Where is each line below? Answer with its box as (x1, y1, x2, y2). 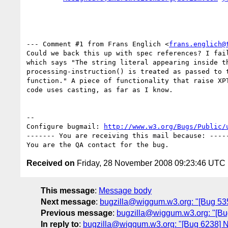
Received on (26, 158, 75, 167)
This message (41, 186, 95, 195)
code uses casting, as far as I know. (26, 85, 173, 94)
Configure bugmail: (26, 122, 104, 130)
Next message (41, 197, 96, 206)
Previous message (41, 208, 112, 217)
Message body (99, 186, 152, 195)
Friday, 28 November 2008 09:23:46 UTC (75, 158, 225, 167)
